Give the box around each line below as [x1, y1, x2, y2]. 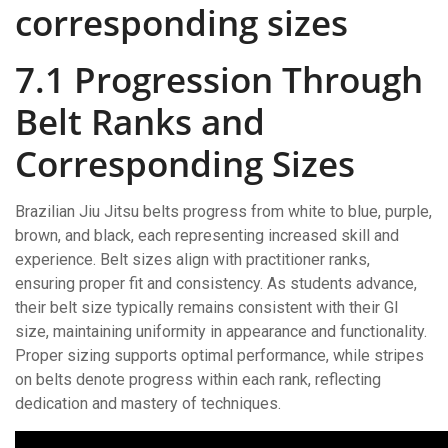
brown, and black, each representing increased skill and [15, 225, 399, 245]
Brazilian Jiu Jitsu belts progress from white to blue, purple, [15, 201, 432, 221]
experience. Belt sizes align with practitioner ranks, [15, 249, 370, 269]
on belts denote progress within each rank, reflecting [15, 369, 381, 389]
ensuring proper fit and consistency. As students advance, [15, 273, 417, 293]
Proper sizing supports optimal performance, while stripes [15, 345, 424, 365]
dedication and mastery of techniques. [15, 393, 281, 413]
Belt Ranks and [15, 97, 265, 145]
